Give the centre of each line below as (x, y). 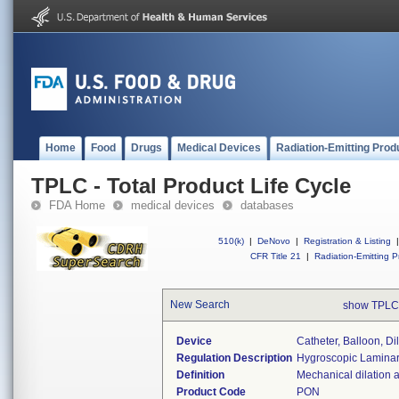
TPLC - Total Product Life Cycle (191, 186)
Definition (200, 375)
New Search (200, 305)
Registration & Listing (347, 241)
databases (267, 205)
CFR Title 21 (276, 256)
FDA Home (77, 205)
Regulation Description (234, 358)
